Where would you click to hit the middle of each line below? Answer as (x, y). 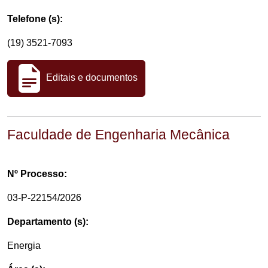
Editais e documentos (91, 78)
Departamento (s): (48, 222)
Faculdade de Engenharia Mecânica (118, 135)
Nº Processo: (37, 174)
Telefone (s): (35, 19)
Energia (24, 246)
